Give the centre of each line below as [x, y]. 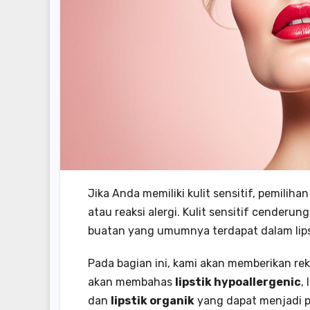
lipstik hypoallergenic [238, 282]
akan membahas [131, 282]
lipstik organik [153, 300]
